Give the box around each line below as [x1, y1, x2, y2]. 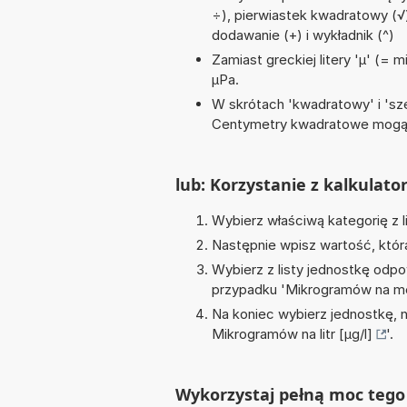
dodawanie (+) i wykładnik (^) [212, 26, 394, 45]
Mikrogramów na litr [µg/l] [212, 325, 372, 343]
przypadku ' [212, 281, 285, 299]
